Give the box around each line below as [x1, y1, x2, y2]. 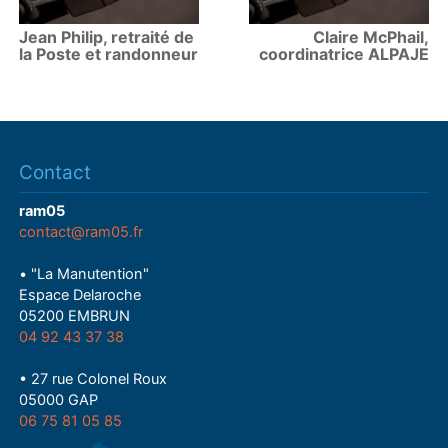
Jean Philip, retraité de [19, 27, 195, 48]
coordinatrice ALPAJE [258, 44, 429, 65]
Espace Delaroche [19, 286, 142, 305]
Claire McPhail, [312, 27, 429, 48]
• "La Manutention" [19, 265, 150, 284]
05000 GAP [19, 391, 99, 410]
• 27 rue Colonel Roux [19, 370, 168, 389]
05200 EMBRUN [19, 307, 131, 326]
